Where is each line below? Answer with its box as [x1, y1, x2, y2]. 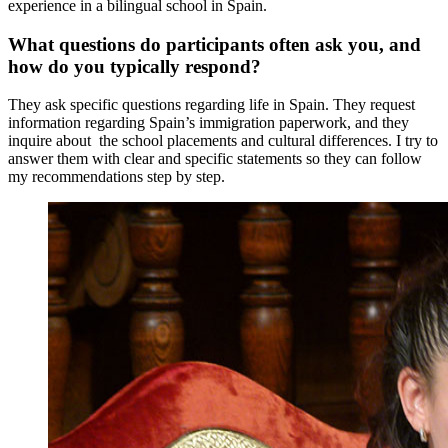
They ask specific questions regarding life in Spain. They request [8, 96, 415, 114]
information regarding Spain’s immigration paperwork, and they [8, 114, 409, 132]
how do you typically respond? [8, 55, 261, 77]
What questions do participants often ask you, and [8, 33, 421, 55]
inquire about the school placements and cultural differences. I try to [8, 132, 438, 150]
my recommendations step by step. [8, 168, 229, 186]
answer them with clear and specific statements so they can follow [8, 150, 422, 168]
